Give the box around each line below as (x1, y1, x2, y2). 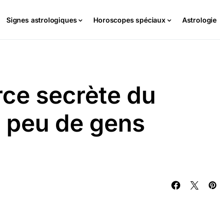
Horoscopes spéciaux (93, 15, 165, 24)
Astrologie (182, 15, 217, 24)
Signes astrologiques (6, 15, 77, 24)
